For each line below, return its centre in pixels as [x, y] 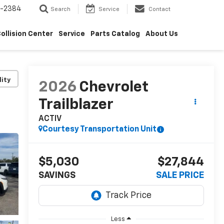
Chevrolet [113, 88]
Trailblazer [76, 105]
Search [60, 9]
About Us [161, 34]
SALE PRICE [180, 176]
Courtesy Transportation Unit [99, 130]
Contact [159, 9]
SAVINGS [57, 176]
